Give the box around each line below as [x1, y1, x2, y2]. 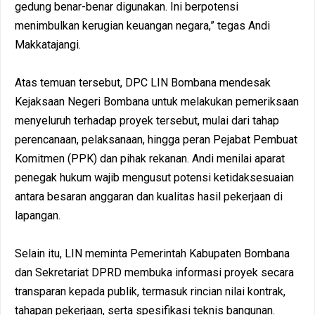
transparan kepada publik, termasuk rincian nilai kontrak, [15, 284, 285, 298]
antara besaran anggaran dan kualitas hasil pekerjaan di [15, 189, 283, 203]
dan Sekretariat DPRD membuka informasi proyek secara [15, 265, 294, 279]
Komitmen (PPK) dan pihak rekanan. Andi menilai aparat [15, 151, 285, 165]
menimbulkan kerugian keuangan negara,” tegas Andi [15, 18, 270, 32]
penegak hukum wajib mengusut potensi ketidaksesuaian [15, 170, 294, 184]
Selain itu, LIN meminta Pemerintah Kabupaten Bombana [15, 246, 290, 260]
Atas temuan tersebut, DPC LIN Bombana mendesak [15, 75, 271, 89]
